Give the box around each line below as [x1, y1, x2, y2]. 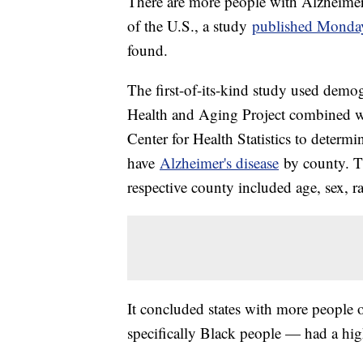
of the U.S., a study [127, 15, 252, 36]
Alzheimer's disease [160, 152, 279, 173]
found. [127, 40, 168, 61]
